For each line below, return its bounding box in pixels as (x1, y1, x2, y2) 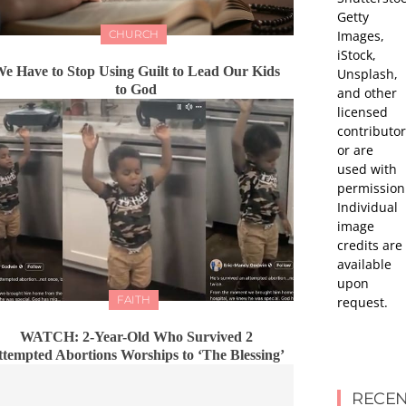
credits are (337, 236, 402, 254)
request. (337, 293, 388, 311)
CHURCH (109, 27, 159, 42)
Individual (337, 198, 398, 216)
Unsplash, (337, 64, 398, 82)
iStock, (337, 45, 376, 63)
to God (115, 82, 157, 98)
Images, (337, 26, 384, 44)
